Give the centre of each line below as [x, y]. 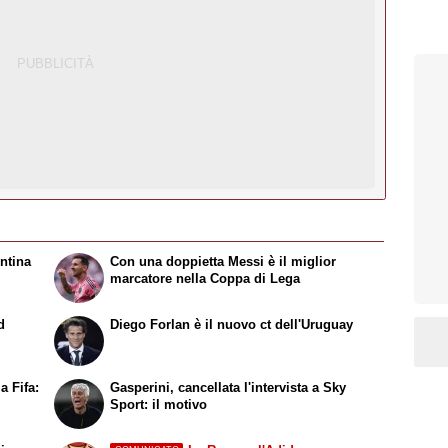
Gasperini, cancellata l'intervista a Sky [228, 387]
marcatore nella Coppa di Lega [205, 279]
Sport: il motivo [159, 404]
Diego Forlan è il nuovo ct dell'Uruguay [232, 325]
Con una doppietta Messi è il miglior [223, 262]
